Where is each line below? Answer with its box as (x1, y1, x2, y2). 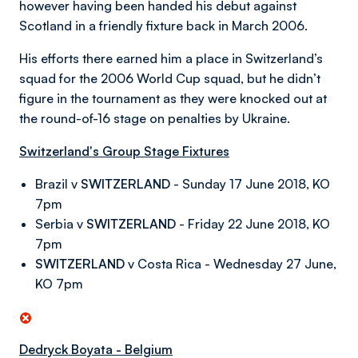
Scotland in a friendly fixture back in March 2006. (19, 18, 308, 34)
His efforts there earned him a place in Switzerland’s (19, 50, 323, 66)
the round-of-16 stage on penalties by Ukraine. (19, 110, 290, 126)
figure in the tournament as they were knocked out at (19, 90, 327, 106)
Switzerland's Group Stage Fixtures (19, 143, 229, 159)
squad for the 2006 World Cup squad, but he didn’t (19, 70, 320, 86)
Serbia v (35, 216, 86, 232)
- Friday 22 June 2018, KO (176, 216, 330, 232)
